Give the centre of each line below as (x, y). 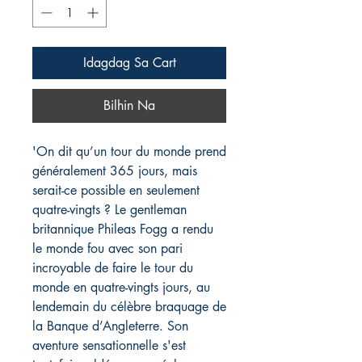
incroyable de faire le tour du (113, 268)
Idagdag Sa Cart (129, 63)
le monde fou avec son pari (107, 249)
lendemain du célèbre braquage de (129, 307)
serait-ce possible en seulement (116, 191)
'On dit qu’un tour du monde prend (129, 152)
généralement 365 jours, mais (115, 171)
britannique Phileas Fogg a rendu (123, 229)
